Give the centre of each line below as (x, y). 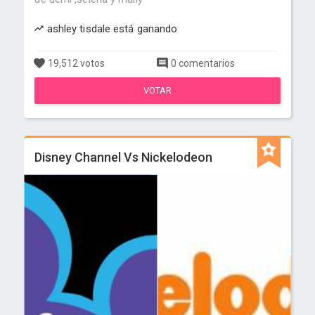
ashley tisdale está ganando (111, 29)
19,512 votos (76, 63)
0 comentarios (202, 63)
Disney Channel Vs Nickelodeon (124, 157)
